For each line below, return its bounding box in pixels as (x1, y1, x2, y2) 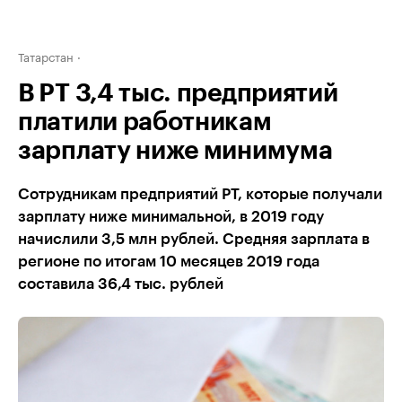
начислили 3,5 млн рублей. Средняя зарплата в (18, 232, 370, 247)
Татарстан (18, 47, 74, 65)
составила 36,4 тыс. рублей (18, 276, 223, 292)
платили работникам (18, 109, 272, 135)
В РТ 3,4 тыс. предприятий (18, 81, 338, 106)
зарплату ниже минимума (18, 138, 333, 163)
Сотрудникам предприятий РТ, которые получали (18, 187, 382, 202)
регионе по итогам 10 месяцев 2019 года (18, 254, 319, 269)
